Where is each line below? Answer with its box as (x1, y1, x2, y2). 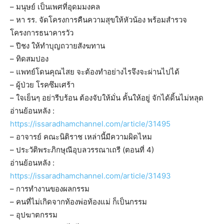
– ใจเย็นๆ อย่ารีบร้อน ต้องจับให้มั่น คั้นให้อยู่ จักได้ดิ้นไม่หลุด (10, 93, 203, 103)
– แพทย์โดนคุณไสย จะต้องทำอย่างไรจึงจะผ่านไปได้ (10, 67, 179, 77)
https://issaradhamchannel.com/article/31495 (10, 119, 170, 129)
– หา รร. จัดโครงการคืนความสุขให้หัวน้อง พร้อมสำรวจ (10, 15, 187, 25)
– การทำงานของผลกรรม (10, 184, 89, 194)
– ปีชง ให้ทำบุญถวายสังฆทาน (10, 41, 105, 51)
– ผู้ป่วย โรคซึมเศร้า (10, 80, 74, 90)
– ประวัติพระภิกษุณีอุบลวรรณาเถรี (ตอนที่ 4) (10, 145, 154, 155)
